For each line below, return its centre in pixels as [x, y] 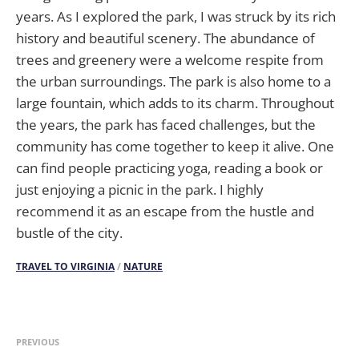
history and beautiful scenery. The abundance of [165, 38]
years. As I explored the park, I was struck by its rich [176, 16]
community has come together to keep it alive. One [175, 146]
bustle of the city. [69, 233]
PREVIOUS [38, 342]
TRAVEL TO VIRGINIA [65, 267]
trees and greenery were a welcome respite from [170, 60]
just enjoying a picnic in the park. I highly [140, 190]
